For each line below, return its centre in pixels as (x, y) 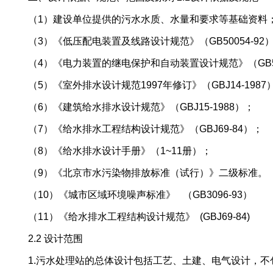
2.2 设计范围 (56, 238)
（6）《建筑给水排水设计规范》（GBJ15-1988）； (141, 107)
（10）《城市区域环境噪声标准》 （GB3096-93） (140, 194)
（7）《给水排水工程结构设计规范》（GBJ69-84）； (146, 129)
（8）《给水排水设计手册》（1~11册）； (120, 151)
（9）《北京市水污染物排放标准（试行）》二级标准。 (148, 172)
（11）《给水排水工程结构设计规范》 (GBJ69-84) (139, 216)
